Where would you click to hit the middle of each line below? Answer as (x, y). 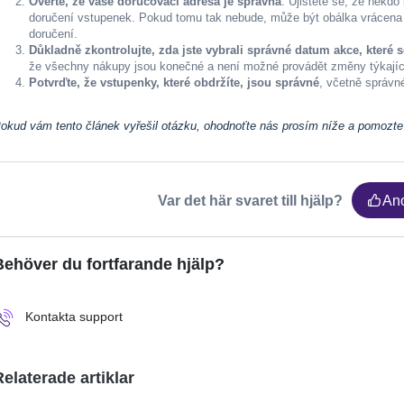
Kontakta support (74, 317)
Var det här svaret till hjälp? (251, 200)
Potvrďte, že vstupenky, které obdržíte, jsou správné (174, 83)
